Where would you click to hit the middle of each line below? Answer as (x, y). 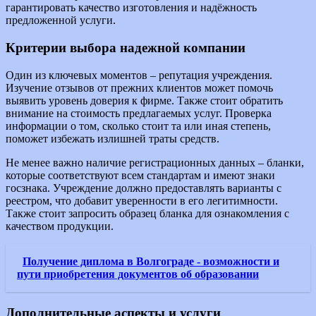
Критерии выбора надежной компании (126, 48)
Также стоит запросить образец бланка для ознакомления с (147, 213)
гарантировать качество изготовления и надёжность (131, 8)
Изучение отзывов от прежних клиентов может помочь (139, 87)
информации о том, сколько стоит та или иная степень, (138, 126)
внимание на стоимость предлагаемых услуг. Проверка (139, 113)
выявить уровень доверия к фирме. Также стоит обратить (144, 100)
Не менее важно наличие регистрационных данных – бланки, (155, 162)
